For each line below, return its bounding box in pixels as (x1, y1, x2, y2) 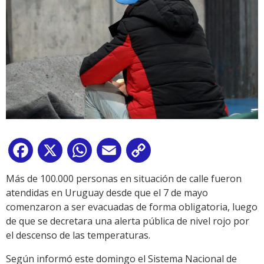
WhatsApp (94, 146, 140, 159)
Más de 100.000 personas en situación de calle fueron (6, 171, 242, 185)
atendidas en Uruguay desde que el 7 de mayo (6, 186, 208, 199)
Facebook (35, 146, 78, 159)
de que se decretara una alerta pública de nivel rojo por (6, 214, 249, 227)
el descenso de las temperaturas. (6, 228, 150, 242)
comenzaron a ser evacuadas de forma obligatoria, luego (6, 200, 258, 213)
